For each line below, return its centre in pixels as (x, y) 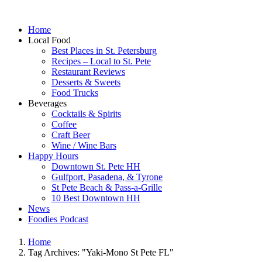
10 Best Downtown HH (96, 198)
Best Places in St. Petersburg (104, 51)
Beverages (47, 103)
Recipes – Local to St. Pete (101, 61)
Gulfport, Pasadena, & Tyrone (107, 177)
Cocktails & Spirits (86, 114)
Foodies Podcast (58, 219)
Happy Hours (53, 156)
